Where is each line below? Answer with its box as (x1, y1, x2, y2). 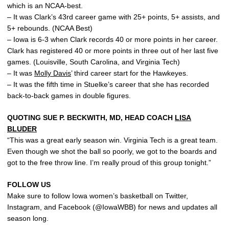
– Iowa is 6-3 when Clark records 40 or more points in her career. (7, 35, 218, 43)
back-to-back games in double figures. (7, 91, 131, 100)
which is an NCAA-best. (7, 1, 83, 10)
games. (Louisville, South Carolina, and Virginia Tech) (7, 57, 180, 66)
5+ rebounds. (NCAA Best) (7, 24, 93, 32)
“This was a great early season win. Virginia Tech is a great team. (7, 135, 218, 144)
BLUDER (7, 124, 37, 133)
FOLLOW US (7, 180, 51, 189)
